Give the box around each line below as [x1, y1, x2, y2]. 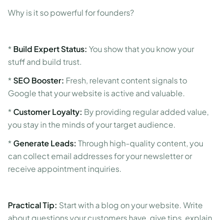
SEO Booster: [13, 75, 64, 85]
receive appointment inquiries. [8, 164, 122, 174]
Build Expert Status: [13, 44, 87, 54]
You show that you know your [87, 44, 194, 54]
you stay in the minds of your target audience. [8, 119, 176, 130]
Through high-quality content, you [77, 138, 203, 148]
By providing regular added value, [82, 107, 209, 117]
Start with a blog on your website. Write [57, 200, 203, 210]
